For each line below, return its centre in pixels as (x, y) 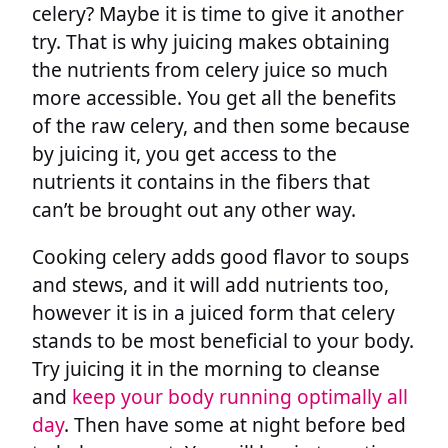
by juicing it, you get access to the (184, 153)
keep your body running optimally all (240, 396)
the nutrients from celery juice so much (210, 69)
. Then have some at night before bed (235, 424)
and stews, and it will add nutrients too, (210, 284)
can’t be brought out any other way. (194, 209)
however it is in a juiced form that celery (213, 312)
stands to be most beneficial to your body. (223, 340)
